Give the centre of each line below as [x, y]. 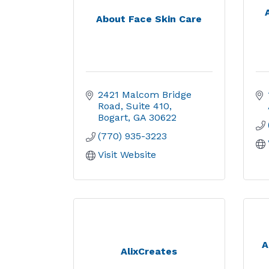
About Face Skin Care [149, 19]
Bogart [113, 117]
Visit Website [127, 155]
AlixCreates [149, 251]
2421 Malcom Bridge [145, 95]
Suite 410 [148, 106]
